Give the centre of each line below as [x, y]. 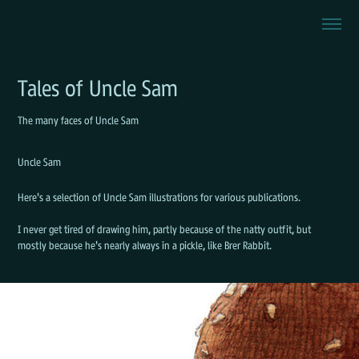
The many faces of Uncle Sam [79, 120]
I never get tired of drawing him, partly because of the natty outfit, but [165, 229]
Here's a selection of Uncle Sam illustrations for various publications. [159, 197]
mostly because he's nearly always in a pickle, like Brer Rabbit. [145, 245]
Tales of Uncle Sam [98, 88]
